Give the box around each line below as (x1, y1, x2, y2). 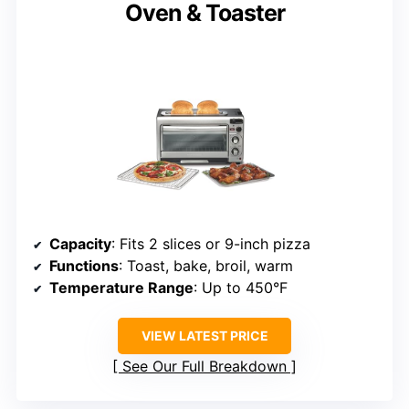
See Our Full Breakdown (122, 356, 287, 375)
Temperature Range (49, 278, 194, 297)
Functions (49, 256, 119, 275)
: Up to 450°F (194, 278, 288, 297)
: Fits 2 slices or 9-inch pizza (111, 234, 310, 253)
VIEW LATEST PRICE (141, 327, 268, 343)
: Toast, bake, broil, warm (119, 256, 293, 275)
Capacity (49, 234, 111, 253)
